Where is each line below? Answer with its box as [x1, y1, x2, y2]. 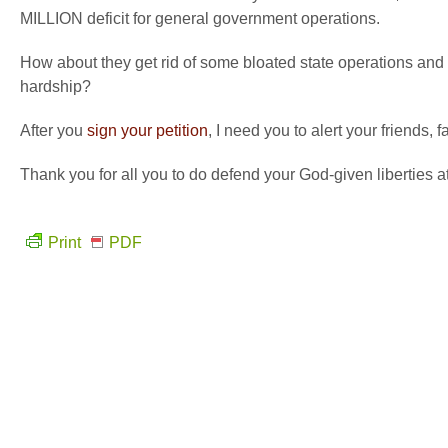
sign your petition [87, 122, 208, 139]
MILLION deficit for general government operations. [20, 10, 380, 27]
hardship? [20, 78, 91, 95]
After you [20, 122, 87, 139]
